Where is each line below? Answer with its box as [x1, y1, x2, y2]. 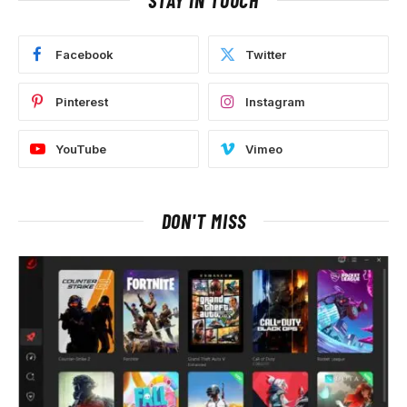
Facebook [55, 46, 114, 62]
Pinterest [55, 94, 108, 109]
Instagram [245, 94, 305, 109]
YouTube [55, 141, 106, 156]
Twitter [245, 46, 286, 62]
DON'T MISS [161, 208, 246, 233]
